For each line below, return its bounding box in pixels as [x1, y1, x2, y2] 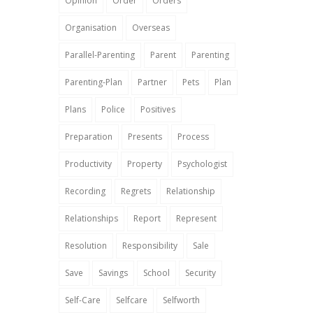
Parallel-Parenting [64, 49, 135, 61]
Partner [137, 76, 167, 88]
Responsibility [122, 240, 177, 252]
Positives [140, 103, 175, 115]
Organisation [64, 22, 117, 34]
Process [177, 131, 209, 143]
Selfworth [162, 294, 200, 306]
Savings [98, 267, 128, 279]
